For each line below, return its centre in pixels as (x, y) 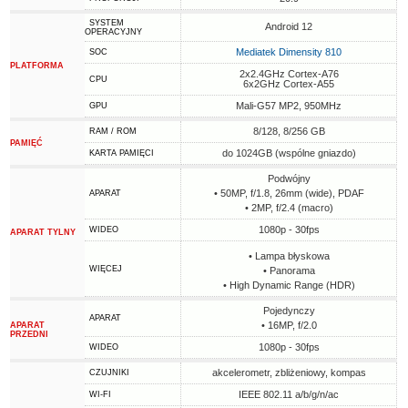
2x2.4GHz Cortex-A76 (289, 74)
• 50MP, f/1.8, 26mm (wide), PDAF (289, 193)
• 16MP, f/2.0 (289, 325)
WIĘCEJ (106, 269)
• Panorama (289, 270)
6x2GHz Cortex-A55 (289, 84)
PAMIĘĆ (27, 143)
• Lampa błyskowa (289, 256)
